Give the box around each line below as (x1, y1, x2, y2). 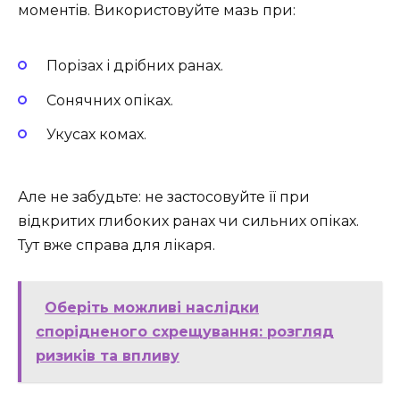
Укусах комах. (46, 125, 146, 143)
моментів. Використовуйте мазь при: (18, 2, 296, 20)
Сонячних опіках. (46, 91, 173, 109)
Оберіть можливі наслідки (45, 299, 259, 317)
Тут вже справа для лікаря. (18, 236, 215, 254)
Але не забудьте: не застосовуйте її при (18, 187, 310, 205)
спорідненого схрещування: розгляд (36, 323, 334, 341)
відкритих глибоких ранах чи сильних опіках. (18, 212, 359, 229)
